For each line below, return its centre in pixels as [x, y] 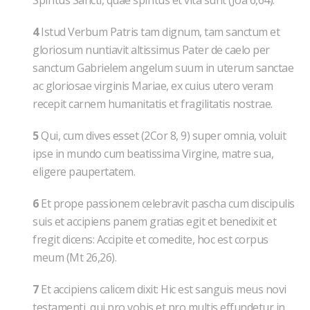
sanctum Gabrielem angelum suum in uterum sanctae [163, 68]
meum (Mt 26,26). [74, 257]
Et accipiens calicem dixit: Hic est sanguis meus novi [162, 289]
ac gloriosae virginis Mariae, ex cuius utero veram [153, 86]
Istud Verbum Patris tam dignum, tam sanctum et [159, 32]
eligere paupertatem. [84, 172]
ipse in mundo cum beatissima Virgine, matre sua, [153, 154]
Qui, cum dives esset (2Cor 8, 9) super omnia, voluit [162, 136]
